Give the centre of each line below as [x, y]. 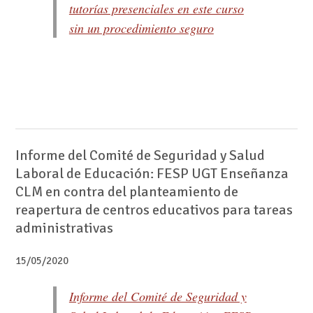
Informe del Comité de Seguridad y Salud [140, 155]
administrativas [64, 228]
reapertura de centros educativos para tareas [154, 210]
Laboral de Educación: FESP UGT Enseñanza [152, 173]
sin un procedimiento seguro [141, 28]
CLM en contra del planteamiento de [126, 191]
